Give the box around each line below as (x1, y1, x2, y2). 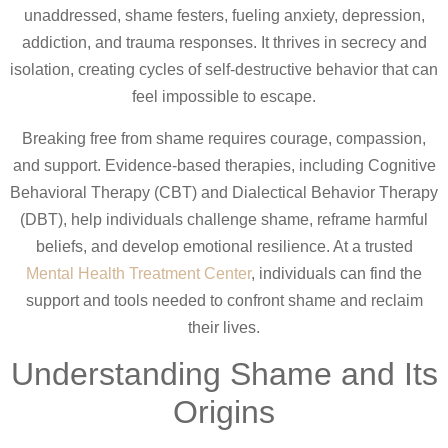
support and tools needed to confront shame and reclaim (25, 291, 423, 309)
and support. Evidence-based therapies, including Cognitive (12, 156, 436, 174)
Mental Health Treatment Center (26, 264, 251, 282)
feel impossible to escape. (132, 88, 316, 106)
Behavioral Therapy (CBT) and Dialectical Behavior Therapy (10, 183, 438, 201)
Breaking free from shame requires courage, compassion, (22, 129, 426, 147)
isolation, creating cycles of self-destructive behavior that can (10, 61, 438, 79)
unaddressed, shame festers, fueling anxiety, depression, (23, 7, 425, 25)
